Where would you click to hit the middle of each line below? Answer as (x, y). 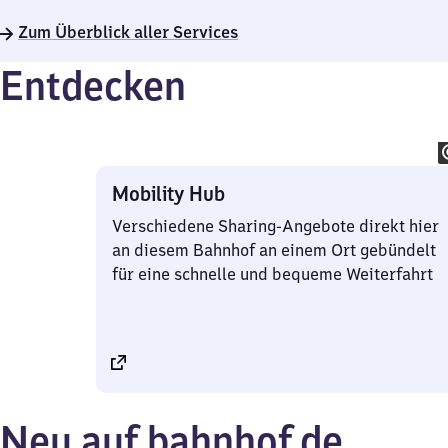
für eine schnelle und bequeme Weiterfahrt (272, 274)
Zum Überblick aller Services (128, 32)
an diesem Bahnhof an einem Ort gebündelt (274, 250)
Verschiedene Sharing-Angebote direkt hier (275, 226)
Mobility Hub (168, 193)
